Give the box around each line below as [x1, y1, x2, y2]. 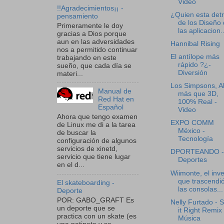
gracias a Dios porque [57, 29, 126, 37]
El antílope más [170, 53, 219, 60]
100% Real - [177, 98, 217, 106]
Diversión [177, 69, 207, 76]
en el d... [57, 161, 84, 169]
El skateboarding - [57, 179, 114, 186]
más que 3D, [177, 90, 218, 98]
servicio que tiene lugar [57, 153, 130, 161]
